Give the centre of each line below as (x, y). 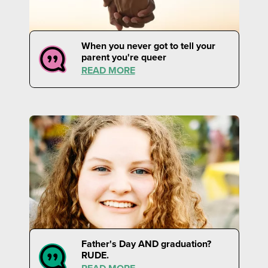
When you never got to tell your (148, 45)
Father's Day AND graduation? (146, 243)
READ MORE (108, 70)
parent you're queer (124, 57)
